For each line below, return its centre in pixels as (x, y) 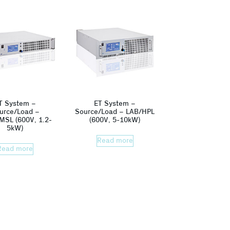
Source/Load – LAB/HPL (115, 112)
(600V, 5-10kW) (115, 120)
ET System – (115, 104)
